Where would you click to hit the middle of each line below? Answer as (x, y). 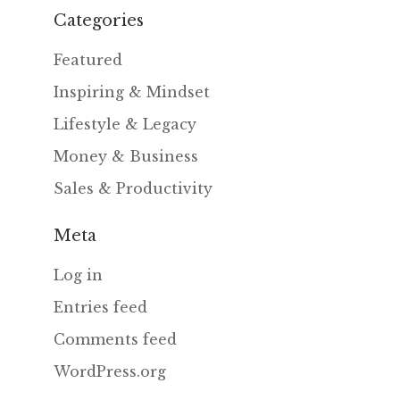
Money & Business (125, 157)
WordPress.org (109, 372)
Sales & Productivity (133, 189)
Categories (98, 21)
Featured (87, 60)
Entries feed (100, 308)
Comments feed (115, 340)
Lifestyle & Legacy (125, 125)
